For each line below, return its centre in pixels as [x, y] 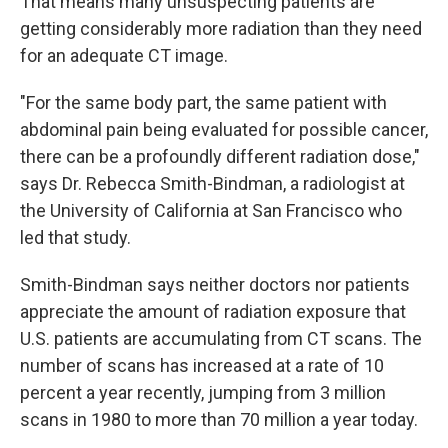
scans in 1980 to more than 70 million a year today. [219, 419]
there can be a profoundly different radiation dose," [220, 156]
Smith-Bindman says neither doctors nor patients [215, 284]
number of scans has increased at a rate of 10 [202, 365]
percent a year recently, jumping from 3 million [203, 392]
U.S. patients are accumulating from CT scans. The [221, 338]
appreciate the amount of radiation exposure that [213, 311]
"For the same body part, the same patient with [203, 102]
